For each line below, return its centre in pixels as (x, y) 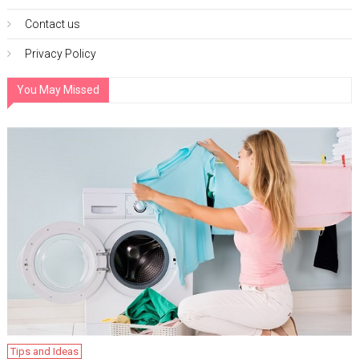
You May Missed (58, 90)
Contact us (52, 24)
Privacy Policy (60, 54)
